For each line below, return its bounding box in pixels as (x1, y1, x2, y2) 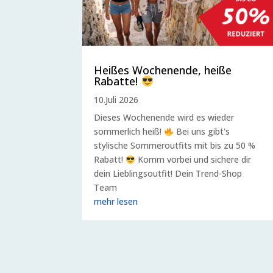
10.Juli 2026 (94, 94, 139, 106)
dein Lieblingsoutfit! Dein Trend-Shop (94, 168, 243, 180)
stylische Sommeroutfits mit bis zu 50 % (94, 140, 256, 152)
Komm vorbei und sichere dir (135, 154, 252, 166)
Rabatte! (94, 74, 141, 89)
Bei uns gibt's (174, 126, 230, 138)
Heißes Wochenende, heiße (94, 63, 232, 78)
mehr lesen (94, 196, 138, 208)
